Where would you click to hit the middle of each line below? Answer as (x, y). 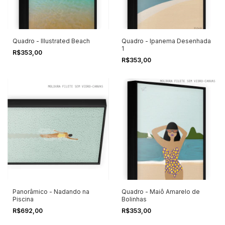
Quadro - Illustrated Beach (51, 41)
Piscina (23, 199)
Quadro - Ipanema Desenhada (166, 41)
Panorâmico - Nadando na (51, 191)
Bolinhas (134, 199)
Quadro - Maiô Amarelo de (160, 191)
